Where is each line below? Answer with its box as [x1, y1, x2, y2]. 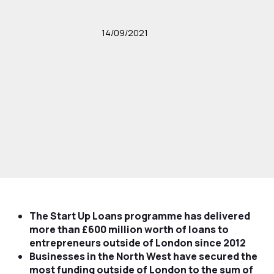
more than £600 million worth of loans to [29, 223, 229, 236]
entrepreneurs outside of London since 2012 [29, 236, 246, 250]
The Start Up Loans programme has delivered [29, 209, 250, 223]
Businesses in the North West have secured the [29, 250, 257, 263]
